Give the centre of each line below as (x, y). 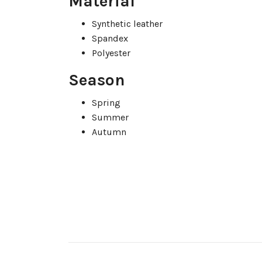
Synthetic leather (127, 24)
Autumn (109, 132)
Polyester (111, 53)
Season (97, 80)
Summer (110, 118)
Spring (106, 103)
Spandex (110, 39)
